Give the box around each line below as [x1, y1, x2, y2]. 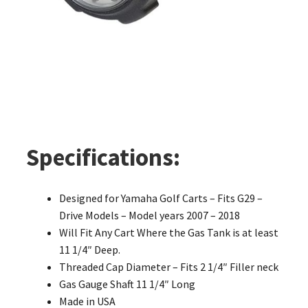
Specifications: [25, 142, 180, 173]
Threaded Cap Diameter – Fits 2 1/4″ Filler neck [58, 259, 278, 274]
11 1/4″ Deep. [58, 242, 120, 256]
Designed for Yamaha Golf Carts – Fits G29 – [58, 190, 263, 205]
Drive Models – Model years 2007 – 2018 [58, 208, 240, 222]
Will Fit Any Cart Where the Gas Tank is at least [58, 225, 278, 239]
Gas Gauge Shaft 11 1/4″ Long [58, 276, 195, 291]
